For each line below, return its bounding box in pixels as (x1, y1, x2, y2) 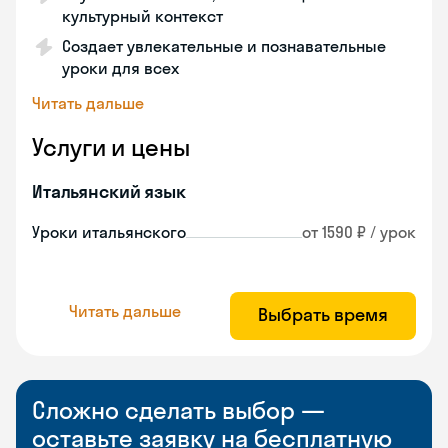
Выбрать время (258, 303, 388, 326)
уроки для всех (62, 58, 179, 78)
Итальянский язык (32, 180, 186, 203)
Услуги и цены (32, 132, 190, 162)
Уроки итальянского (32, 222, 186, 242)
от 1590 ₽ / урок (302, 222, 416, 242)
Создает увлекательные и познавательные (62, 36, 386, 56)
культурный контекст (62, 6, 223, 26)
